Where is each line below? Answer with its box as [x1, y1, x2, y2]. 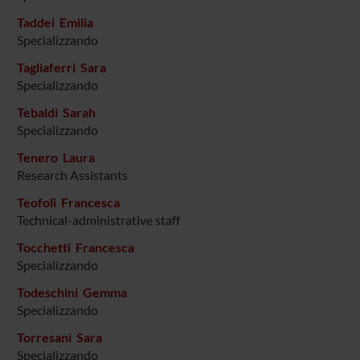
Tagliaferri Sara [16, 59, 106, 76]
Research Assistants [16, 167, 128, 183]
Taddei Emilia [16, 14, 93, 31]
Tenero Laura [16, 149, 95, 166]
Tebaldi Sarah [16, 104, 96, 121]
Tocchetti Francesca [16, 239, 134, 256]
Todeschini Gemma [16, 284, 127, 301]
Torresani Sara [16, 329, 102, 346]
